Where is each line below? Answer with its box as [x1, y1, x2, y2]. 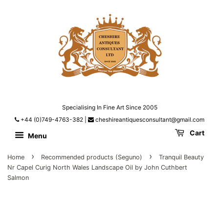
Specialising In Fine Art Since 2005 [62, 104, 157, 111]
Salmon [7, 174, 29, 182]
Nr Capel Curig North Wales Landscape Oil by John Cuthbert [7, 164, 187, 172]
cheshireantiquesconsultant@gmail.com [94, 116, 204, 124]
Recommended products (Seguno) [41, 153, 142, 161]
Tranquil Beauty [159, 153, 204, 161]
